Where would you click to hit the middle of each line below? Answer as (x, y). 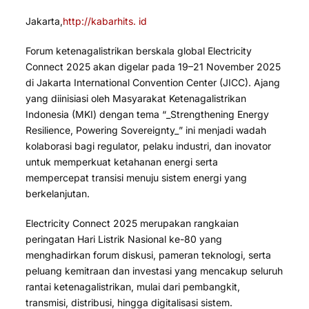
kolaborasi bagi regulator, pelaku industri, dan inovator (149, 146)
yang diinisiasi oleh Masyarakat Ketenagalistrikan (136, 98)
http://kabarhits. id (105, 21)
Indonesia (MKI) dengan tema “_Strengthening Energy (148, 114)
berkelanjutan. (58, 193)
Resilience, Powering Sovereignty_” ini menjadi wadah (146, 130)
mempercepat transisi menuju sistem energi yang (137, 177)
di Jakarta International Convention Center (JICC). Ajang (153, 82)
